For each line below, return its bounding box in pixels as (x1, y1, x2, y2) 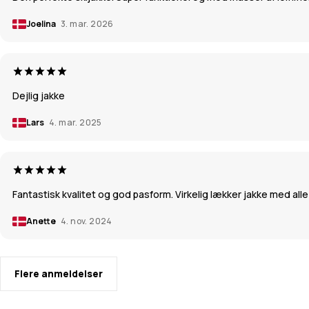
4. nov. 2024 (61, 215, 112, 228)
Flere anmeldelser (14, 267, 103, 281)
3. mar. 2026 (61, 18, 114, 30)
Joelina (26, 18, 57, 30)
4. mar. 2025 (49, 117, 102, 129)
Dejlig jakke (12, 89, 65, 103)
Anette (26, 215, 57, 228)
